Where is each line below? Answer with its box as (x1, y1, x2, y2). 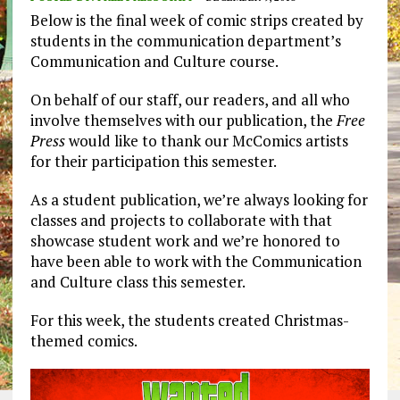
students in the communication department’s (29, 30, 341, 52)
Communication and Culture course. (29, 51, 279, 72)
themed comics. (29, 330, 137, 352)
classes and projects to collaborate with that (29, 210, 332, 231)
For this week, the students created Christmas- (29, 310, 349, 331)
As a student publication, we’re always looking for (29, 189, 368, 211)
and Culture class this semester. (29, 271, 246, 293)
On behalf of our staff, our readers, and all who (29, 89, 350, 111)
